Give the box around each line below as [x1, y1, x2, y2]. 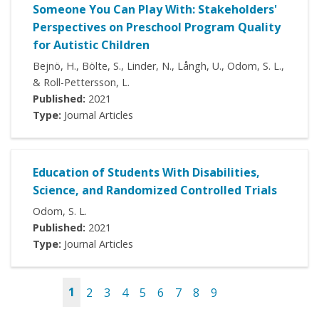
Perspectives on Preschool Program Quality [33, 19, 281, 36]
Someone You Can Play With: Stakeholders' [33, 1, 277, 18]
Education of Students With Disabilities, [33, 164, 260, 181]
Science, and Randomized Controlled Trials [33, 182, 277, 199]
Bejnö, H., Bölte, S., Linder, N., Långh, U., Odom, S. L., [33, 59, 284, 73]
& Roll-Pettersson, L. [33, 75, 130, 90]
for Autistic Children [33, 37, 150, 53]
